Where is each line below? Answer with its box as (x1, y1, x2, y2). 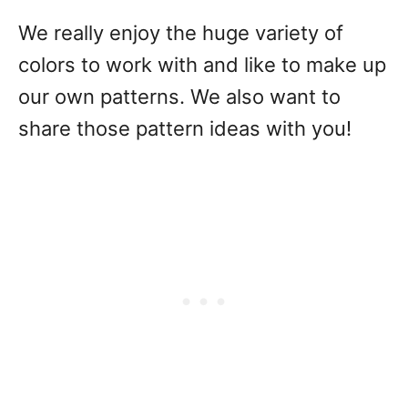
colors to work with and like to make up (18, 53, 386, 76)
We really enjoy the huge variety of (18, 21, 343, 45)
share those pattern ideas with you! (18, 117, 352, 140)
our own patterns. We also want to (18, 85, 341, 108)
